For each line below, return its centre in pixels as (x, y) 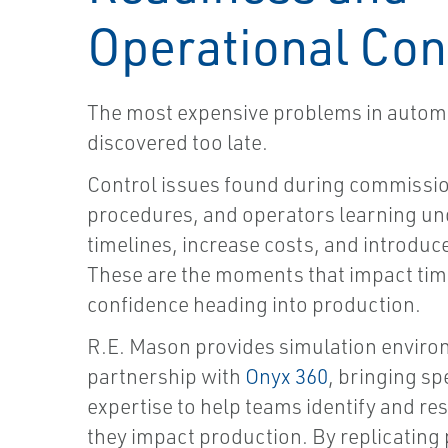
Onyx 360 (286, 376)
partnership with (166, 376)
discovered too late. (177, 142)
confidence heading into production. (254, 304)
